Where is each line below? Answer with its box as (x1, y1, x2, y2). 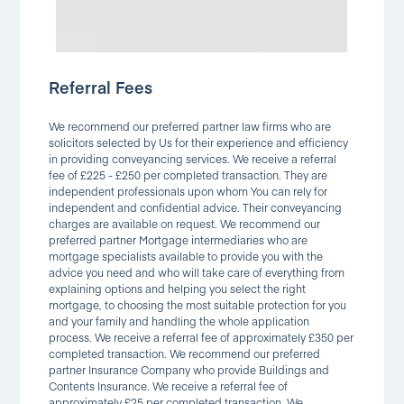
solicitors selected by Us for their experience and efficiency (49, 135, 349, 150)
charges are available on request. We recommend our (49, 216, 321, 231)
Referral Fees (49, 76, 153, 98)
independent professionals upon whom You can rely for (49, 184, 328, 198)
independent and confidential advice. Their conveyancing (49, 200, 343, 215)
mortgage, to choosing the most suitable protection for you (49, 298, 347, 312)
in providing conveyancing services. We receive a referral (49, 151, 337, 166)
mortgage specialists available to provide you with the (49, 249, 324, 263)
